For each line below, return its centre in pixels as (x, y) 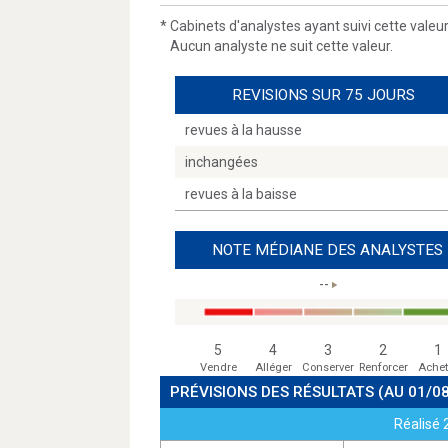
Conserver (328, 367)
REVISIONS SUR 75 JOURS (323, 95)
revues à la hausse (243, 130)
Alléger (273, 367)
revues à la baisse (241, 194)
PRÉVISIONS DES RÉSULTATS (274, 392)
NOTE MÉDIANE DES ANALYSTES (327, 250)
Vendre (218, 367)
